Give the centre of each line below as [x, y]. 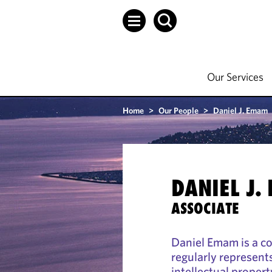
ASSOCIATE [205, 208]
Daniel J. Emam [240, 110]
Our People [178, 110]
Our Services [235, 77]
